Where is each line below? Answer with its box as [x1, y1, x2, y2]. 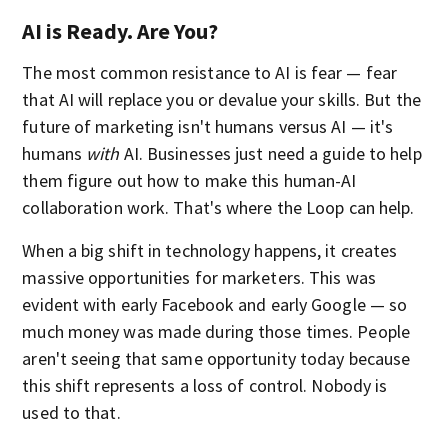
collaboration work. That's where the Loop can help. [22, 195, 415, 219]
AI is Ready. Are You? [22, 16, 219, 45]
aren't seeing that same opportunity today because [22, 346, 411, 370]
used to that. [22, 400, 121, 424]
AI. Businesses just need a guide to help [119, 141, 422, 165]
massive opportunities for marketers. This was [22, 265, 376, 289]
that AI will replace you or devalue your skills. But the [22, 87, 421, 111]
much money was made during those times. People [22, 319, 410, 343]
